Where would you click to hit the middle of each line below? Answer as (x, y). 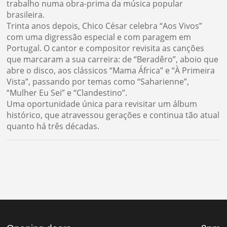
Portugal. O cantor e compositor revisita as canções (106, 48)
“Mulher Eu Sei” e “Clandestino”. (67, 93)
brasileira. (26, 15)
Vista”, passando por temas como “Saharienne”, (98, 82)
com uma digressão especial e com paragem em (99, 37)
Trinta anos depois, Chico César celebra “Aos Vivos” (105, 26)
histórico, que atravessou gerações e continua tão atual (113, 115)
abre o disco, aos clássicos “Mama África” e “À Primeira (111, 71)
